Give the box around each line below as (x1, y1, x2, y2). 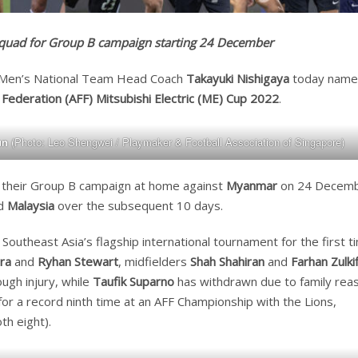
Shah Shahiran (190, 253, 265, 270)
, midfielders (118, 253, 190, 270)
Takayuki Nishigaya (186, 70, 289, 87)
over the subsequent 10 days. (54, 197, 223, 214)
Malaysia (7, 197, 54, 214)
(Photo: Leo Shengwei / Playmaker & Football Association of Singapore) (7, 134, 344, 150)
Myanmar (226, 177, 277, 194)
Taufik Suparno (93, 273, 174, 290)
